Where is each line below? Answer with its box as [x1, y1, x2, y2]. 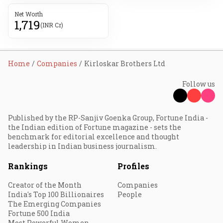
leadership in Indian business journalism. [8, 141, 157, 151]
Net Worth [14, 9, 43, 18]
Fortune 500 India [8, 208, 70, 218]
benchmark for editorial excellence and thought [8, 131, 179, 141]
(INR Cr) [40, 20, 63, 29]
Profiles [117, 160, 149, 171]
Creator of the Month [8, 180, 82, 190]
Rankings [8, 160, 48, 171]
